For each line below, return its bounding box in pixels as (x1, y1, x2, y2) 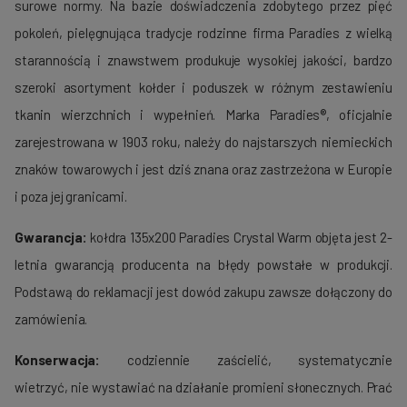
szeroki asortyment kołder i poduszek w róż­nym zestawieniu (15, 79, 392, 96)
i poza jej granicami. (15, 188, 127, 205)
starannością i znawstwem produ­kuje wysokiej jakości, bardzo (15, 52, 392, 69)
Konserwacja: (15, 352, 101, 369)
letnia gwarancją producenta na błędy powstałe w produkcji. (15, 256, 392, 273)
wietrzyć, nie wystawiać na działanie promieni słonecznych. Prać (15, 379, 392, 396)
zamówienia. (15, 311, 88, 328)
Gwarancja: (15, 229, 87, 246)
